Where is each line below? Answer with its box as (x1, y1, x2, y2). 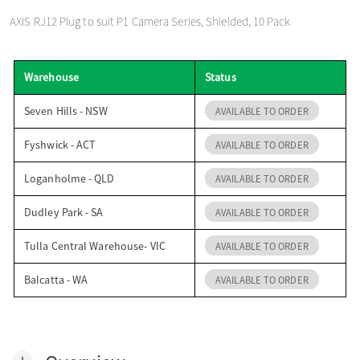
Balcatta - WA (24, 272, 88, 287)
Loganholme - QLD (24, 170, 115, 186)
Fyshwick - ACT (24, 137, 96, 152)
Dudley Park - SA (24, 204, 104, 219)
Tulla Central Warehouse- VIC (24, 238, 166, 253)
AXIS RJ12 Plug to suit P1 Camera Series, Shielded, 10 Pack (10, 13, 290, 29)
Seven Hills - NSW (24, 103, 108, 118)
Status (205, 69, 236, 84)
